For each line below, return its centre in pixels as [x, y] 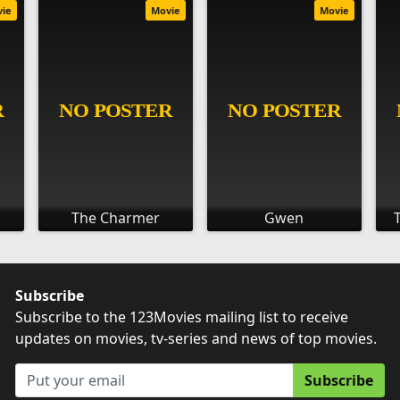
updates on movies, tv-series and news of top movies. [196, 338]
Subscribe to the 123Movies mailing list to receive [182, 317]
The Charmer [116, 217]
